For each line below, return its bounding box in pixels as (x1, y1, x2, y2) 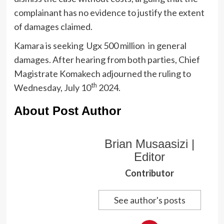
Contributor (125, 167, 174, 179)
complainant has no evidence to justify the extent (13, 7, 204, 18)
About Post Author (13, 104, 121, 118)
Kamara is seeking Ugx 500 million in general (13, 40, 186, 51)
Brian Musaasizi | (104, 137, 194, 151)
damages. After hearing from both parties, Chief (13, 54, 200, 65)
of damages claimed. (13, 21, 92, 32)
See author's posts (113, 194, 185, 206)
